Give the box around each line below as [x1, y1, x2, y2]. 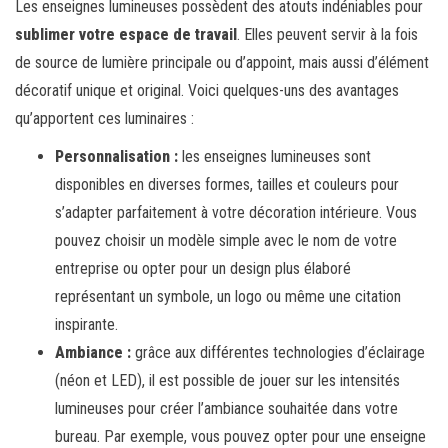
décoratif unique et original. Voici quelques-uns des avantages [15, 80, 399, 100]
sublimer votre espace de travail [15, 24, 237, 44]
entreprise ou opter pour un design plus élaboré [55, 258, 351, 278]
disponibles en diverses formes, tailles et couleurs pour [55, 174, 399, 194]
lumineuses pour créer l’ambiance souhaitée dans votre [55, 398, 398, 418]
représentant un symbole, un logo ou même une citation [55, 286, 401, 306]
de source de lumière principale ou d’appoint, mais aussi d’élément [15, 52, 429, 72]
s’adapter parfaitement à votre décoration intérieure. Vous [55, 202, 417, 222]
